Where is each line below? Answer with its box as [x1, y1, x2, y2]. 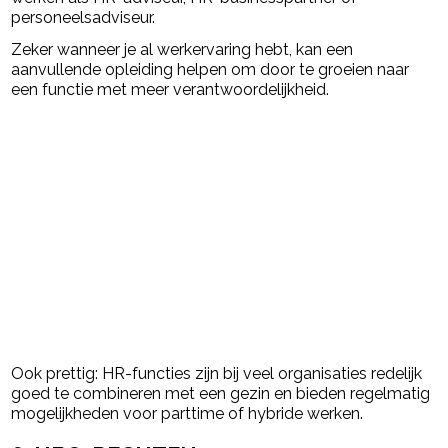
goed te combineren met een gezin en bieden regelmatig [11, 383, 431, 403]
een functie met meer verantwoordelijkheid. [11, 79, 330, 99]
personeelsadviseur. [11, 7, 156, 27]
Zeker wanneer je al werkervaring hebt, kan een [11, 39, 354, 59]
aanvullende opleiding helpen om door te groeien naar [11, 59, 410, 79]
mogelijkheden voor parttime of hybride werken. [11, 403, 364, 423]
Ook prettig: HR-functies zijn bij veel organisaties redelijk [11, 363, 423, 383]
